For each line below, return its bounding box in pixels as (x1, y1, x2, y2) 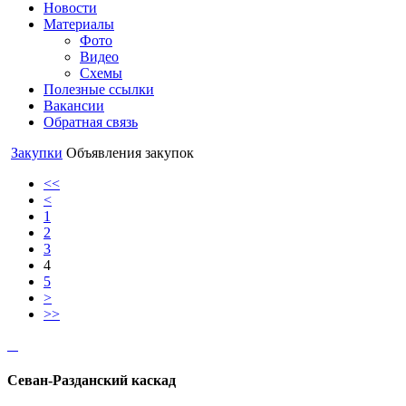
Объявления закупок (66, 145, 194, 160)
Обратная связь (43, 114, 138, 130)
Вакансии (43, 98, 104, 113)
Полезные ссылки (43, 82, 154, 97)
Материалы (43, 16, 114, 32)
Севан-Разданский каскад (7, 372, 179, 389)
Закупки (11, 145, 63, 160)
